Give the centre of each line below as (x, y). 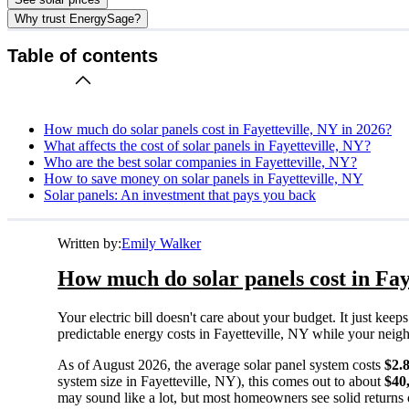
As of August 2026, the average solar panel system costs (221, 364)
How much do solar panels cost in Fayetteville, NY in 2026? (218, 129)
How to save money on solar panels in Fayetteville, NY (204, 178)
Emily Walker (162, 243)
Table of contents (83, 56)
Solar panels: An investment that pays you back (180, 194)
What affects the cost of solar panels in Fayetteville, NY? (207, 145)
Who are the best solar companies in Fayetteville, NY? (200, 162)
